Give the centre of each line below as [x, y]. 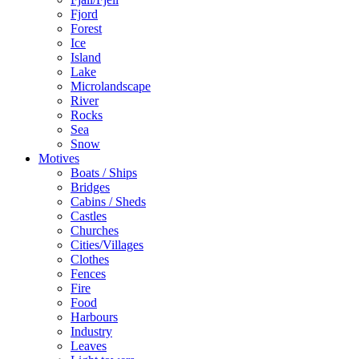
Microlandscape [111, 87]
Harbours [94, 317]
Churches [95, 231]
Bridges [90, 188]
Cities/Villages [107, 245]
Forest [86, 29]
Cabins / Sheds [108, 202]
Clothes [90, 260]
